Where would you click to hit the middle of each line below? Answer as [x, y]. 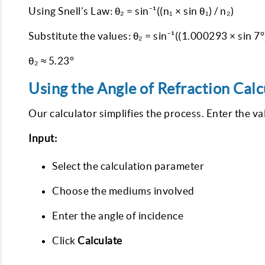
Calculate [100, 240]
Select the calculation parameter [128, 166]
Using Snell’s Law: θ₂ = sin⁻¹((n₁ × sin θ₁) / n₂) [131, 11]
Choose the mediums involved [123, 191]
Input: [43, 138]
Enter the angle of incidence [118, 216]
